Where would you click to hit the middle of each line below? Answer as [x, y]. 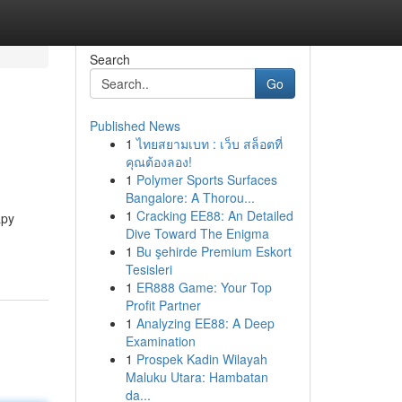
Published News [135, 126]
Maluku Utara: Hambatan [197, 377]
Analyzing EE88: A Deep [205, 323]
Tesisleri [149, 269]
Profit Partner [163, 305]
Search [109, 59]
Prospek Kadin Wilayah [201, 359]
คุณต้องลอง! [158, 162]
